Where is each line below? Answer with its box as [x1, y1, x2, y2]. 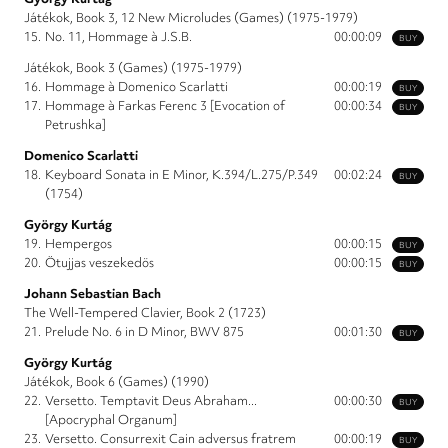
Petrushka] [45, 116, 106, 134]
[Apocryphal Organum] [45, 411, 177, 429]
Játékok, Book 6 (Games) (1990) [24, 373, 209, 391]
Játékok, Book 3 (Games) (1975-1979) [24, 59, 242, 77]
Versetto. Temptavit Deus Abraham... [45, 392, 257, 410]
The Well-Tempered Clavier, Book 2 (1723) [24, 304, 266, 322]
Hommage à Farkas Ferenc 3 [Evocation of [45, 97, 285, 115]
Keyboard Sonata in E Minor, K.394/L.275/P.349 [45, 166, 318, 184]
